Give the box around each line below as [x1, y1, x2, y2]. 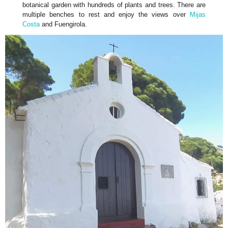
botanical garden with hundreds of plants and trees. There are [22, 1, 206, 9]
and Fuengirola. [40, 20, 88, 28]
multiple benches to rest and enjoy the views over [22, 11, 190, 19]
